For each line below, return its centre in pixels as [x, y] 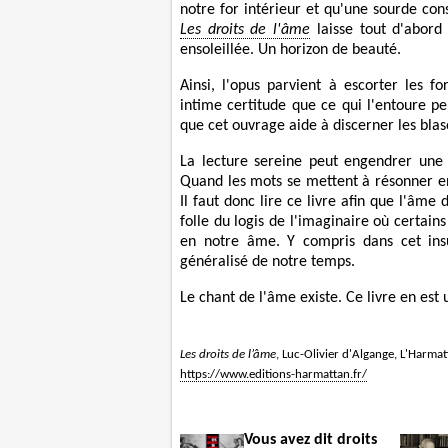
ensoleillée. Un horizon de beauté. [290, 50]
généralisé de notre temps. [267, 262]
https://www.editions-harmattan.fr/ [273, 375]
